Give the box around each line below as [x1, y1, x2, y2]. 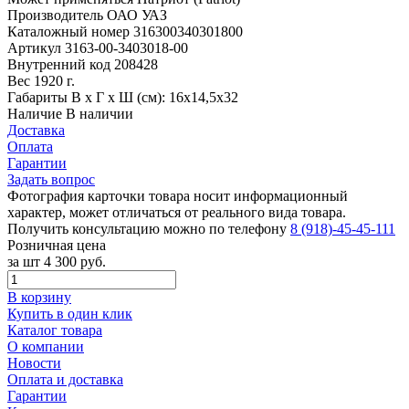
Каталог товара [7, 321, 102, 338]
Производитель [7, 6, 107, 23]
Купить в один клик [7, 305, 132, 321]
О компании [7, 338, 84, 354]
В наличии [66, 105, 133, 121]
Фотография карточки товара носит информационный [7, 187, 348, 204]
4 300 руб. [44, 253, 106, 269]
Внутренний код [7, 56, 114, 72]
